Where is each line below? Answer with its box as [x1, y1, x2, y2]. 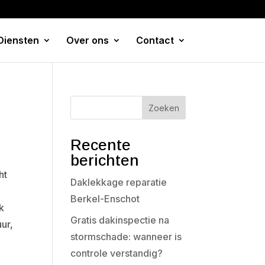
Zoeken [148, 102, 179, 113]
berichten [70, 151, 140, 169]
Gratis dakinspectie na [70, 214, 170, 226]
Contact [135, 34, 174, 46]
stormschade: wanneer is [70, 231, 182, 243]
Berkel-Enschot [70, 193, 140, 205]
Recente [70, 136, 131, 154]
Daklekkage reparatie [70, 176, 167, 188]
